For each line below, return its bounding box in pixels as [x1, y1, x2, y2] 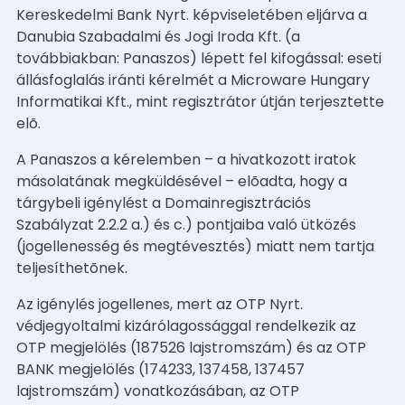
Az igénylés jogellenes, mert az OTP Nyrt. [16, 293, 303, 315]
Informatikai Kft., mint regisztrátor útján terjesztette [16, 90, 384, 112]
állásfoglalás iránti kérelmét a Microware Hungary [16, 69, 370, 90]
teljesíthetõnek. [16, 257, 127, 278]
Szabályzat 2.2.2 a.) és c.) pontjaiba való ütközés [16, 213, 356, 235]
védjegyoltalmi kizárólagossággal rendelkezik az [16, 315, 356, 336]
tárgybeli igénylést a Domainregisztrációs [16, 192, 311, 213]
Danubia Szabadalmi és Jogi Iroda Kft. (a [16, 25, 300, 47]
